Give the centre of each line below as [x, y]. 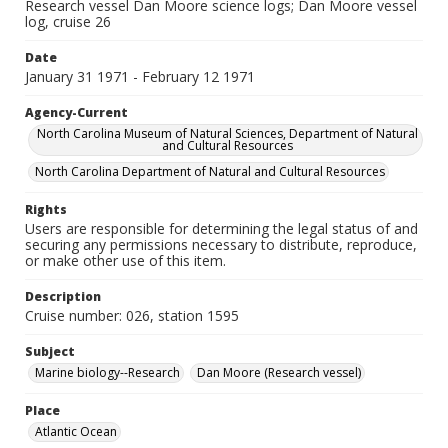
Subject [50, 351]
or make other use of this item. [125, 260]
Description [63, 296]
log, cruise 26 [68, 21]
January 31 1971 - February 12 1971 [140, 76]
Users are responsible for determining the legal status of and [221, 228]
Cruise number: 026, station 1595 [132, 315]
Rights [46, 209]
